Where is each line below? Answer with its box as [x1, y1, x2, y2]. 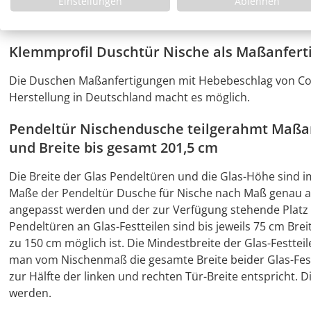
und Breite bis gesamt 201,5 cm [9, 138, 218, 157]
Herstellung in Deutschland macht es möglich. [9, 90, 250, 105]
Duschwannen [9, 12, 84, 28]
